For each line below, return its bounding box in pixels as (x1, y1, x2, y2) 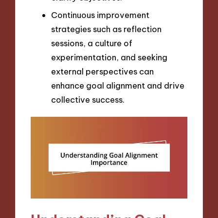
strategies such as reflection (51, 23, 162, 34)
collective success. (51, 94, 125, 105)
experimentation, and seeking (51, 52, 167, 62)
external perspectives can (51, 66, 154, 76)
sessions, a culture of (51, 37, 132, 48)
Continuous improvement (51, 9, 149, 20)
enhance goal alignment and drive (51, 80, 184, 91)
